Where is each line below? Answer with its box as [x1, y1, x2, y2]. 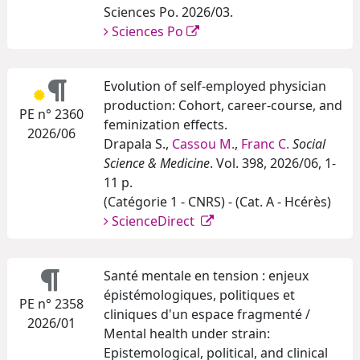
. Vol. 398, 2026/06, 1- [210, 154, 336, 173]
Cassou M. [172, 135, 235, 153]
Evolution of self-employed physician [104, 77, 326, 96]
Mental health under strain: [104, 325, 270, 343]
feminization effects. [104, 116, 227, 134]
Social [292, 135, 325, 153]
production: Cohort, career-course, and [104, 96, 342, 115]
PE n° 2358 [19, 295, 84, 313]
